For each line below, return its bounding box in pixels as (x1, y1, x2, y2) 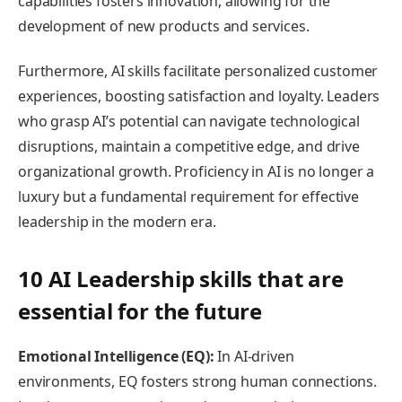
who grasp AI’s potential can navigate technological (18, 111, 360, 132)
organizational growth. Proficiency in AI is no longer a (18, 162, 375, 182)
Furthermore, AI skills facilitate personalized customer (18, 61, 379, 82)
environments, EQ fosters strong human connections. (18, 371, 377, 392)
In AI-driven (214, 346, 294, 367)
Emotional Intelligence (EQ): (18, 346, 214, 367)
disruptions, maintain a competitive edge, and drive (18, 136, 360, 157)
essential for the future (18, 296, 263, 327)
